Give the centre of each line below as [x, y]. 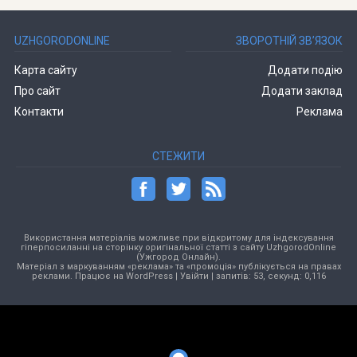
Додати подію [306, 70]
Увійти [194, 276]
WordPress [149, 276]
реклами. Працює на [78, 276]
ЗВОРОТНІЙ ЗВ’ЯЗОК [290, 41]
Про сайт [37, 91]
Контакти [39, 112]
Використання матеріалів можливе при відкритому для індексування [178, 238]
